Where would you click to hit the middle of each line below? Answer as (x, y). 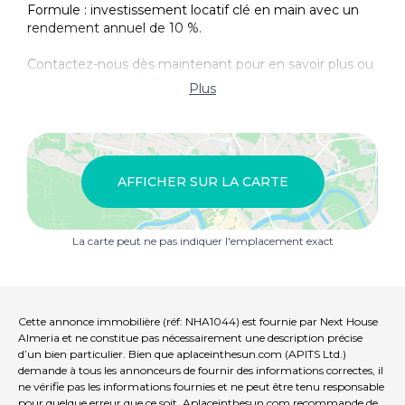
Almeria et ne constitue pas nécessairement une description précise (190, 338)
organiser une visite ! (92, 82)
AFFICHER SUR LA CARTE (202, 181)
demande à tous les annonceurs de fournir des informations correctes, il (201, 371)
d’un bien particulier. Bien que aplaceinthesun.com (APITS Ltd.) (182, 354)
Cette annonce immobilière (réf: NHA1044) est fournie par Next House (198, 322)
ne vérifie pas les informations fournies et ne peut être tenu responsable (201, 387)
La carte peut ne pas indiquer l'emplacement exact (202, 241)
